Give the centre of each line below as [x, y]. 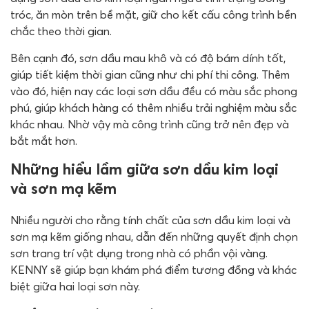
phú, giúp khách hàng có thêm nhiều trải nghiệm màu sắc [153, 107]
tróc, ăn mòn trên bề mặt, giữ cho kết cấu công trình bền [153, 14]
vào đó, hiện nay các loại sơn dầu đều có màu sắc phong [154, 91]
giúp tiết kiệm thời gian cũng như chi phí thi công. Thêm [150, 74]
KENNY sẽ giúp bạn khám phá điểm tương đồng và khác [153, 269]
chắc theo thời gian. [61, 31]
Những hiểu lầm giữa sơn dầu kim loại [144, 169]
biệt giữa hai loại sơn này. [75, 286]
